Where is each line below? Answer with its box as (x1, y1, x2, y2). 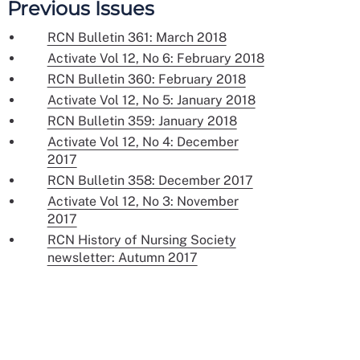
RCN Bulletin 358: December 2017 (47, 173, 253, 189)
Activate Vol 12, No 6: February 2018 (47, 51, 264, 67)
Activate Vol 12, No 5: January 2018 (47, 92, 256, 108)
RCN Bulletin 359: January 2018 (47, 113, 237, 129)
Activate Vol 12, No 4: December (47, 134, 239, 150)
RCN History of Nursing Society (47, 232, 236, 248)
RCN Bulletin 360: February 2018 (47, 72, 246, 88)
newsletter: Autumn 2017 (47, 250, 198, 266)
